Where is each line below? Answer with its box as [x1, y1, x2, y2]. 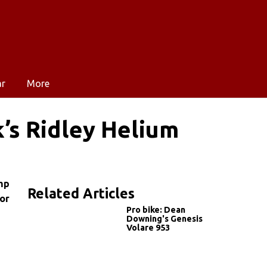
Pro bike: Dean [126, 204, 185, 215]
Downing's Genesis [126, 213, 203, 223]
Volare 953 [126, 222, 170, 232]
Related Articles [27, 185, 135, 201]
